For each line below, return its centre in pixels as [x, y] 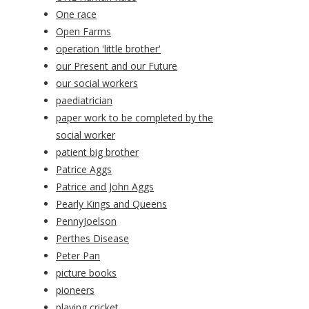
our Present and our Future [117, 66]
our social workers [97, 83]
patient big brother [97, 152]
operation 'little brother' [108, 49]
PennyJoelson [86, 221]
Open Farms [83, 32]
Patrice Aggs [84, 170]
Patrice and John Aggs [105, 187]
